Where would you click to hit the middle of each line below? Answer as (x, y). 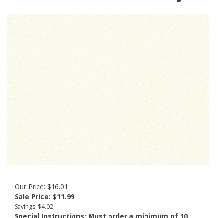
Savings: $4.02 (34, 207)
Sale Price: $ (36, 196)
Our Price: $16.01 (41, 187)
